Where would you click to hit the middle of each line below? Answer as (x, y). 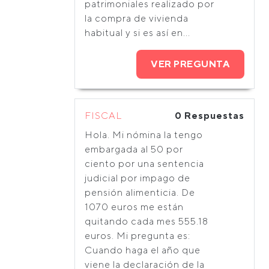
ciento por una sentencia (144, 164)
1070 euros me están (134, 207)
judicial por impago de (138, 178)
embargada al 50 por (134, 149)
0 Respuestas (210, 116)
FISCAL (103, 116)
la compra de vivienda (137, 18)
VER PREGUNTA (190, 64)
